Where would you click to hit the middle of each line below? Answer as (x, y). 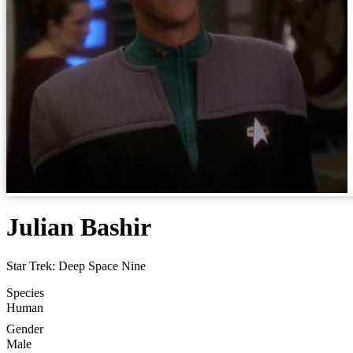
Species (25, 292)
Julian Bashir (79, 227)
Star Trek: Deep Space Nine (76, 266)
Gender (25, 329)
